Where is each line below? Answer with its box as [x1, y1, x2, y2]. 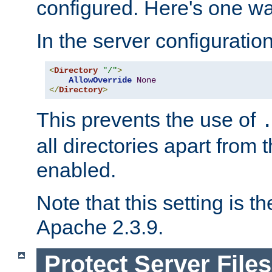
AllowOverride [69, 75, 132, 86]
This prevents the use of [36, 108, 261, 132]
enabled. [36, 158, 116, 182]
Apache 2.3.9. [36, 216, 163, 239]
